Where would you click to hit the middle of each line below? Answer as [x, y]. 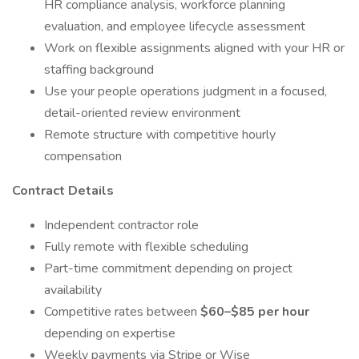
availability [73, 290]
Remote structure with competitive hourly [160, 135]
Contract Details [63, 191]
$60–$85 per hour [255, 312]
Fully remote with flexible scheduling [146, 247]
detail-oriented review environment [142, 113]
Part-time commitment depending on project [168, 268]
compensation [83, 156]
